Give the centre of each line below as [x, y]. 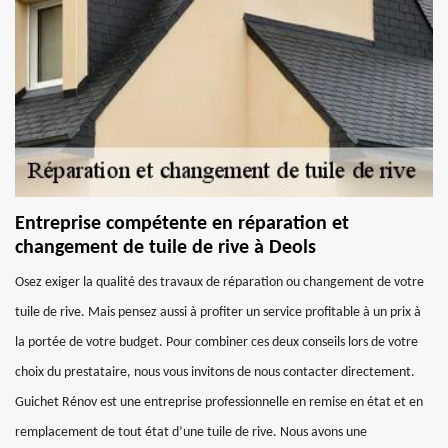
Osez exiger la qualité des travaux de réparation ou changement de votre [219, 282]
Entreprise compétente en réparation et [182, 224]
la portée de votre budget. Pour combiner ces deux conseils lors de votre [216, 342]
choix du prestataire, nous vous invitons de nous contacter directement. [215, 372]
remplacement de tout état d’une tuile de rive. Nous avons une [191, 432]
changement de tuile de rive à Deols [165, 248]
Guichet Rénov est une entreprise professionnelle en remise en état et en [219, 402]
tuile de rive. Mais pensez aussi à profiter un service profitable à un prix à [218, 312]
